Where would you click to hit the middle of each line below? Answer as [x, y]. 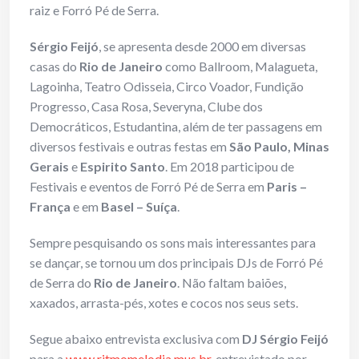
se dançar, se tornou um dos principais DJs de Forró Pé [176, 263]
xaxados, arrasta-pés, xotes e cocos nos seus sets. [164, 303]
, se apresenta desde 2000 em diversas [202, 46]
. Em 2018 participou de [230, 167]
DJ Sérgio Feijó [285, 339]
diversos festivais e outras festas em [129, 147]
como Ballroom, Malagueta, [240, 67]
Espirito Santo [123, 167]
